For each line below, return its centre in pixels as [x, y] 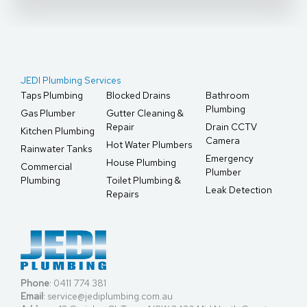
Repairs [123, 194]
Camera [222, 141]
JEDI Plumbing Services [71, 81]
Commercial [46, 167]
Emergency [229, 159]
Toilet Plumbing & [144, 181]
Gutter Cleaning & [145, 113]
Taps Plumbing [52, 96]
